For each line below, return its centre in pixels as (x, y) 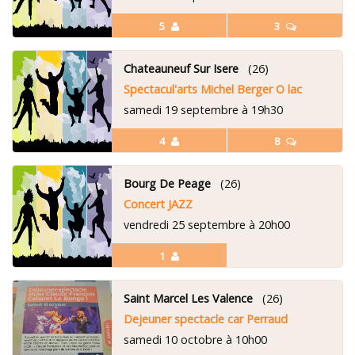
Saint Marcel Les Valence (188, 298)
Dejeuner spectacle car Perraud (205, 319)
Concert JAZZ (158, 204)
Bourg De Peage (167, 183)
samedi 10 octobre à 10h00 (195, 340)
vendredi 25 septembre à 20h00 (206, 225)
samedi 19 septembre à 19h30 (203, 110)
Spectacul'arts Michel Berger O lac (212, 89)
